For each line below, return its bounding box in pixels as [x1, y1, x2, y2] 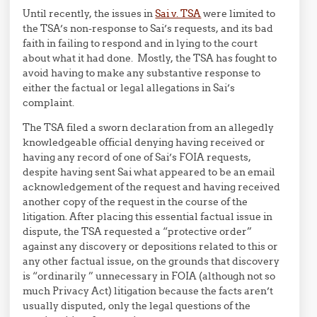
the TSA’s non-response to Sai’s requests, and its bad [23, 22, 274, 35]
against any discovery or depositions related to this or [23, 240, 279, 253]
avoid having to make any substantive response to [23, 67, 261, 79]
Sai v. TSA [155, 7, 202, 20]
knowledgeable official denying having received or [23, 136, 266, 149]
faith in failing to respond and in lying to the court [23, 37, 258, 50]
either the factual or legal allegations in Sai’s [23, 81, 236, 94]
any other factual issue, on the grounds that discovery [23, 255, 280, 267]
